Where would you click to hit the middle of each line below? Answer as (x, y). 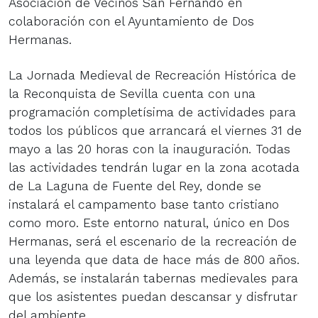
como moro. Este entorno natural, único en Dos (149, 223)
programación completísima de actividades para (152, 113)
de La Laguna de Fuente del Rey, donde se (135, 186)
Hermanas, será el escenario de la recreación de (153, 242)
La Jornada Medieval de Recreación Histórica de (152, 76)
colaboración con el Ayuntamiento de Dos (131, 22)
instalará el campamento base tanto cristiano (144, 205)
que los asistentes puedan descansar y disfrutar (153, 297)
